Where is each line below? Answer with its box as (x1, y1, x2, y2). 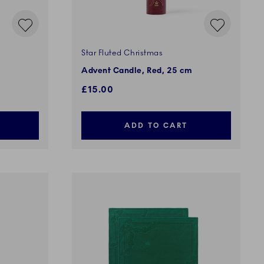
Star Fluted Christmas (81, 48, 163, 58)
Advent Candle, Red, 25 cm (81, 66, 193, 76)
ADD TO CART (124, 121, 188, 130)
